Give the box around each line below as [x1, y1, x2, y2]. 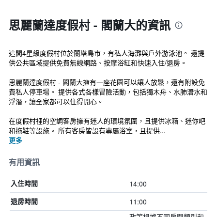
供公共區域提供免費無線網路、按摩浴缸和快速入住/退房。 [9, 58, 187, 67]
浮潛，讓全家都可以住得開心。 [9, 96, 104, 106]
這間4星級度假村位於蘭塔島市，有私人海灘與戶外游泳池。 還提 [9, 48, 204, 58]
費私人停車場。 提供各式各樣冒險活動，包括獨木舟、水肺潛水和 [9, 87, 207, 96]
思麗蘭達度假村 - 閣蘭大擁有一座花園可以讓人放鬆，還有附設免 [9, 77, 205, 87]
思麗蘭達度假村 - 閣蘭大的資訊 [9, 16, 170, 33]
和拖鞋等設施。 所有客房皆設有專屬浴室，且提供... [9, 125, 166, 135]
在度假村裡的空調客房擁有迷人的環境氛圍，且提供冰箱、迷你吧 [9, 116, 205, 125]
